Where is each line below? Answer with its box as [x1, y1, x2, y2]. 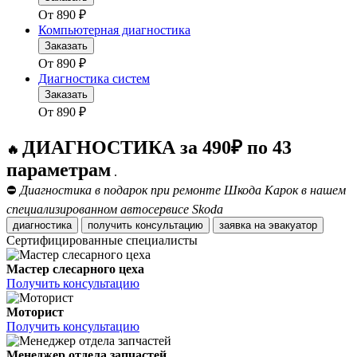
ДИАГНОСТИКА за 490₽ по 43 [22, 137, 292, 159]
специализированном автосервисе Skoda [6, 202, 223, 217]
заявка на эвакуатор [269, 219, 317, 232]
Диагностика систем [38, 72, 150, 86]
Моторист [6, 305, 64, 320]
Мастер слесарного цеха [6, 262, 144, 277]
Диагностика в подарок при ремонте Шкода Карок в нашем [20, 183, 346, 198]
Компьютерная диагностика [38, 23, 190, 37]
